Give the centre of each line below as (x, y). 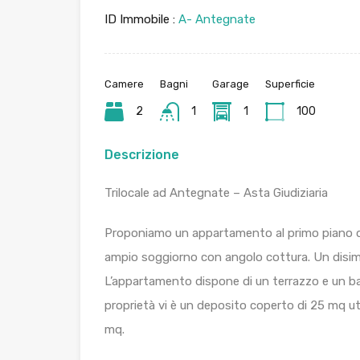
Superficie (290, 84)
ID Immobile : (140, 20)
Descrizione (142, 155)
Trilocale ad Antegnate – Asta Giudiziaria (216, 193)
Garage (230, 84)
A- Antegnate (215, 20)
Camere (124, 84)
